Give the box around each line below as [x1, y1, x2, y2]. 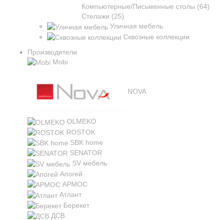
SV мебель [72, 159, 107, 167]
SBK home [70, 138, 103, 146]
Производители [27, 48, 77, 56]
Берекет [63, 201, 89, 209]
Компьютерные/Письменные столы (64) [82, 2, 210, 11]
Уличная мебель [110, 22, 163, 30]
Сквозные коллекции [123, 32, 190, 41]
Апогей [60, 169, 82, 178]
